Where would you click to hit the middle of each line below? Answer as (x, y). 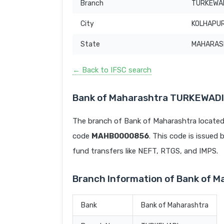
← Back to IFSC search (112, 70)
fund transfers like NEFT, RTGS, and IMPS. (145, 151)
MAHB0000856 (120, 136)
